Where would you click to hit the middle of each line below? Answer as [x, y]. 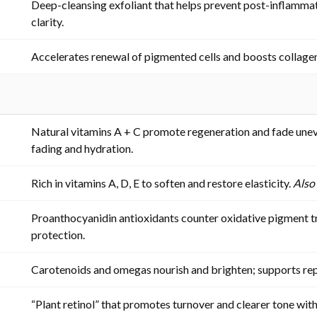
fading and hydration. [82, 148]
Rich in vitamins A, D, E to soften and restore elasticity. [162, 183]
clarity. [47, 21]
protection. [58, 234]
